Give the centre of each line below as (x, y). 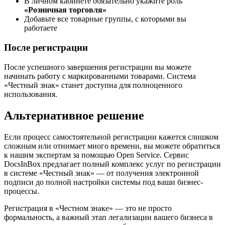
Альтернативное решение (74, 115)
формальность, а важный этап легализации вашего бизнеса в (108, 217)
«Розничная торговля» (65, 10)
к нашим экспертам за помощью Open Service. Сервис (96, 155)
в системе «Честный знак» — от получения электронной (101, 173)
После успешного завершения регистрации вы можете (98, 67)
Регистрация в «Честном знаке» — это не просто (88, 208)
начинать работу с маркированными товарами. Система (100, 76)
